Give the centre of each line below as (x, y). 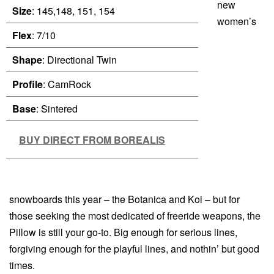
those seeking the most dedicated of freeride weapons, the (135, 215)
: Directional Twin (80, 60)
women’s (236, 21)
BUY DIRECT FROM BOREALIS (92, 140)
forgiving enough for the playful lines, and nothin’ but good (134, 248)
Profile (28, 84)
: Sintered (57, 109)
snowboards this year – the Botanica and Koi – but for (124, 199)
